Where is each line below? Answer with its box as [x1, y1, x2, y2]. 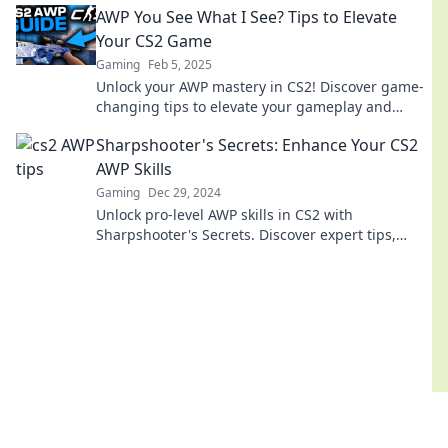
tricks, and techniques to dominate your [96, 245, 364, 264]
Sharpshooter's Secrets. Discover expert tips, [96, 225, 396, 244]
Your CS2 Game [96, 30, 212, 52]
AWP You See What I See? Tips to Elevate [96, 6, 397, 28]
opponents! [96, 265, 172, 284]
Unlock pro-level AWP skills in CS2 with [96, 205, 353, 224]
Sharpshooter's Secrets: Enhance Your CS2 [96, 134, 418, 156]
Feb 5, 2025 [148, 56, 212, 73]
